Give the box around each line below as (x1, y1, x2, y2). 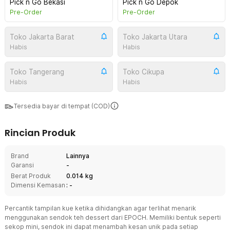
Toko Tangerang (10, 68, 64, 76)
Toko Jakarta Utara (122, 33, 187, 41)
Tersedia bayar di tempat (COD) (14, 102, 110, 110)
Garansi (11, 161, 34, 169)
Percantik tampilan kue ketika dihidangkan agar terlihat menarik (5, 204, 196, 212)
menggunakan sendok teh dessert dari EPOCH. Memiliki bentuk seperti (5, 214, 221, 221)
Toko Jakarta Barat (10, 33, 74, 41)
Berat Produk (11, 172, 51, 180)
